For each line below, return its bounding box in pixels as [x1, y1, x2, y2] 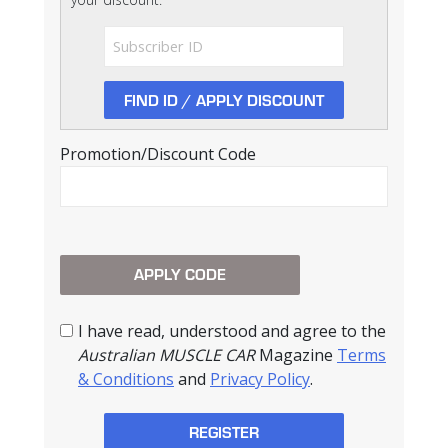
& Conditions [78, 367, 174, 390]
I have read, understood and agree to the [78, 319, 386, 342]
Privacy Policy [210, 367, 310, 390]
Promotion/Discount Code [60, 143, 256, 166]
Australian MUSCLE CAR [78, 343, 255, 366]
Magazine [255, 343, 337, 366]
